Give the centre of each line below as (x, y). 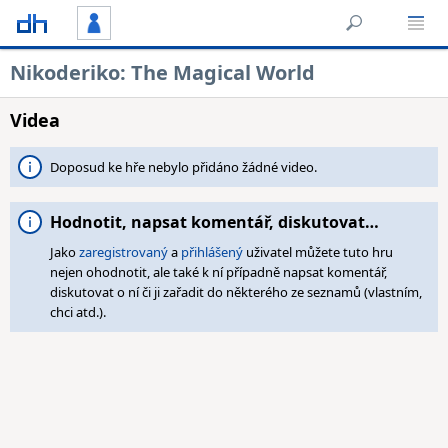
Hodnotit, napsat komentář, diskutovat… (214, 222)
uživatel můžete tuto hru (318, 252)
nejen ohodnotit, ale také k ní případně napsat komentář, (218, 272)
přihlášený (212, 252)
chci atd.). (78, 312)
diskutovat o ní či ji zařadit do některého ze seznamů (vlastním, (236, 292)
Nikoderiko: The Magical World (162, 72)
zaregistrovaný (123, 252)
